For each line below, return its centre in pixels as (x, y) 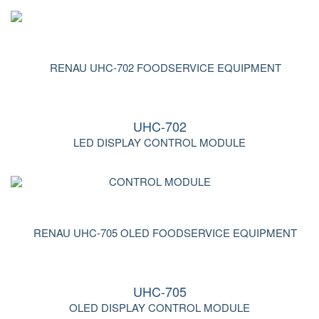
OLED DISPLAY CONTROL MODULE (159, 307)
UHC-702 (159, 126)
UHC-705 (159, 291)
